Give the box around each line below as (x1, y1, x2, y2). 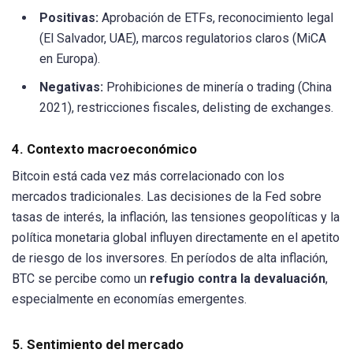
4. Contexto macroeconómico (12, 140, 197, 157)
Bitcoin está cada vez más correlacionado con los (12, 168, 284, 184)
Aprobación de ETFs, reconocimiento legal (98, 9, 333, 25)
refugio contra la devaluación (150, 270, 325, 286)
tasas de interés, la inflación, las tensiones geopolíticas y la (12, 209, 340, 225)
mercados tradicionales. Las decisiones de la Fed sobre (12, 188, 321, 204)
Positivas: (39, 9, 98, 25)
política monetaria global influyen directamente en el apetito (12, 229, 340, 245)
